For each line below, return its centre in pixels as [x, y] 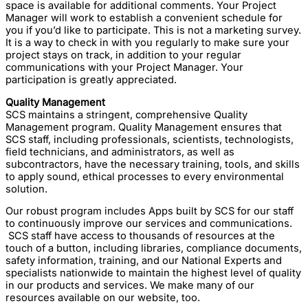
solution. [26, 189]
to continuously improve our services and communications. [149, 224]
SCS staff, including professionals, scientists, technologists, [150, 139]
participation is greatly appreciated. [91, 79]
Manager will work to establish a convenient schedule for [144, 18]
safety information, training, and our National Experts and [144, 261]
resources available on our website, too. [103, 298]
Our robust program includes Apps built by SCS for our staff [150, 211]
